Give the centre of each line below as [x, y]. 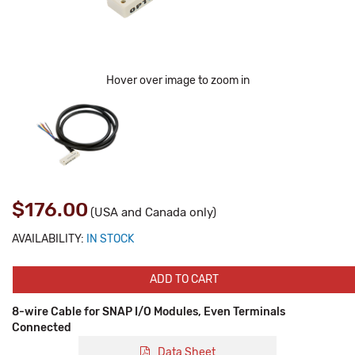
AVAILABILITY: [48, 239]
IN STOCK [110, 239]
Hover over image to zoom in [177, 80]
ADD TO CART [184, 279]
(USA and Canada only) [153, 212]
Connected [42, 328]
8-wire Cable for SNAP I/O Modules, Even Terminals [149, 312]
